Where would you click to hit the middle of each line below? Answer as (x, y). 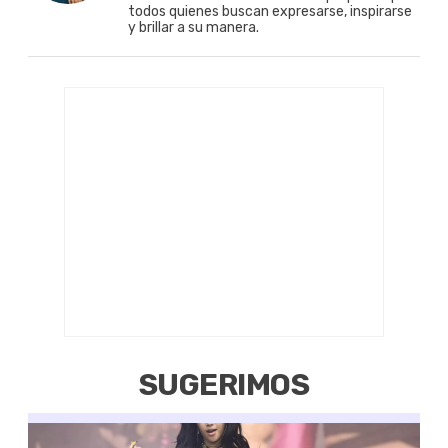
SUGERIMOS (224, 384)
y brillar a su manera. (193, 27)
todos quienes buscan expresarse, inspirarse (270, 11)
